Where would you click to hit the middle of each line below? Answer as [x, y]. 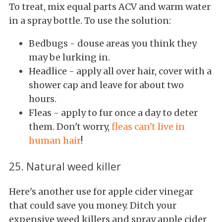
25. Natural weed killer [65, 166]
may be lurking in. [70, 57]
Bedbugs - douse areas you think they [113, 43]
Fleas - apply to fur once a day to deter [113, 112]
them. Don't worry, [70, 126]
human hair [55, 140]
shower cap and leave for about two [106, 85]
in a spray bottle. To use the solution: [91, 20]
